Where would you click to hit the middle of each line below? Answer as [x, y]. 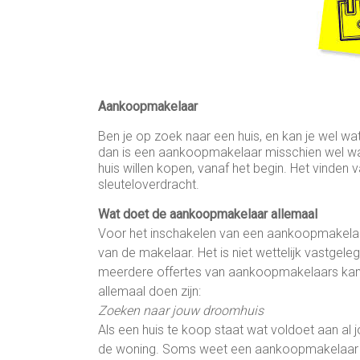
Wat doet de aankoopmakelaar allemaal [208, 214]
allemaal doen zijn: [149, 291]
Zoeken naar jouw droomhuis [181, 310]
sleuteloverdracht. [149, 184]
